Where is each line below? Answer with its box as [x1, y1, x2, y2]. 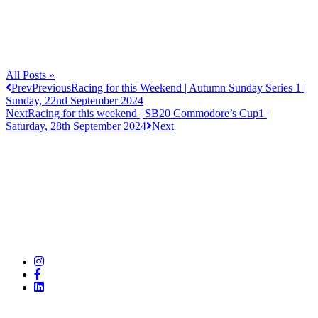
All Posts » [6, 68, 55, 81]
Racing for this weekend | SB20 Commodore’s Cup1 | [28, 106, 269, 119]
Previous [32, 81, 71, 94]
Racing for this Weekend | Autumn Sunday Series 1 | [71, 81, 306, 94]
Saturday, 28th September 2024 [6, 119, 146, 132]
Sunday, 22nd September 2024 [6, 94, 143, 106]
